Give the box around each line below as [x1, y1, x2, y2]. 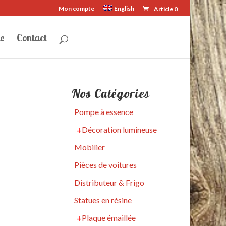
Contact [17, 31, 47, 44]
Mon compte [59, 5, 95, 12]
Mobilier [74, 142, 105, 152]
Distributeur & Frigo [74, 178, 144, 187]
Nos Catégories [71, 86, 150, 101]
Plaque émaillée [82, 213, 136, 222]
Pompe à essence [74, 107, 133, 117]
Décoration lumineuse [82, 125, 157, 134]
